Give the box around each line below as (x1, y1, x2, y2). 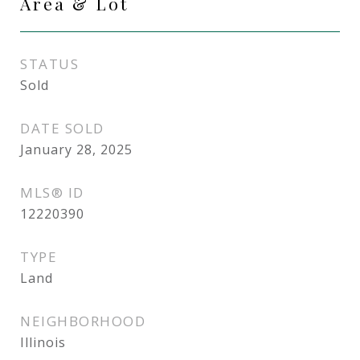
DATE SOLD (20, 119, 104, 137)
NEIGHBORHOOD (20, 312, 145, 330)
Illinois (20, 333, 66, 351)
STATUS (20, 55, 79, 73)
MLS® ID (20, 183, 84, 202)
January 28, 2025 (20, 141, 133, 158)
